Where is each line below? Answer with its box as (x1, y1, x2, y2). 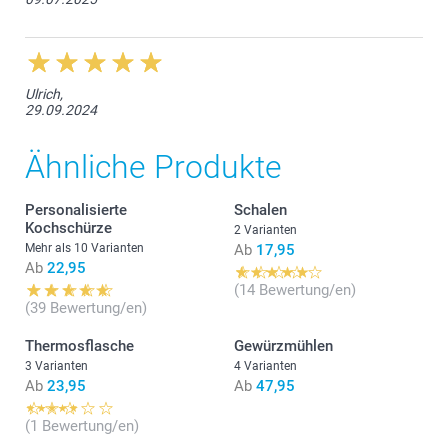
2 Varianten (234, 222, 297, 237)
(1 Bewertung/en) (25, 416, 139, 435)
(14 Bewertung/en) (234, 280, 356, 299)
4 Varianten (234, 358, 297, 373)
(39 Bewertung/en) (25, 298, 147, 317)
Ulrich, (25, 85, 63, 102)
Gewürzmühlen (234, 336, 333, 355)
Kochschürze (25, 218, 112, 237)
